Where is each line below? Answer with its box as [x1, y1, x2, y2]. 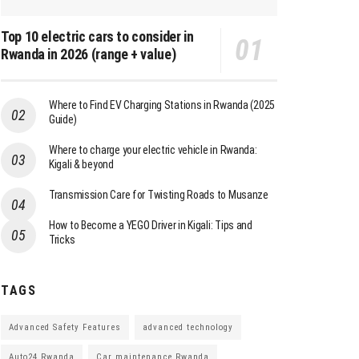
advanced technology [143, 321, 233, 333]
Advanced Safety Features [9, 321, 121, 333]
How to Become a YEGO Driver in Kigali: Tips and [49, 218, 252, 232]
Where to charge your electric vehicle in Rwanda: [49, 143, 257, 156]
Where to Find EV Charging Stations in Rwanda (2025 [49, 98, 276, 111]
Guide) [49, 112, 77, 126]
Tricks [49, 232, 75, 246]
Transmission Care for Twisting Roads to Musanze [49, 188, 268, 201]
